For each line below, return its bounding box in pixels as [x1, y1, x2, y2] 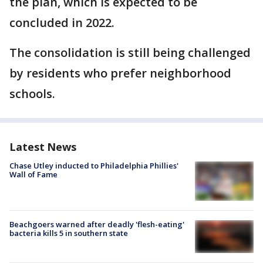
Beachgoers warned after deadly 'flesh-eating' [9, 218, 184, 230]
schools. [9, 86, 55, 102]
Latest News [9, 140, 76, 154]
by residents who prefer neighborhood [9, 65, 231, 81]
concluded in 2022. [9, 15, 114, 31]
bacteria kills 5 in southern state [9, 227, 128, 238]
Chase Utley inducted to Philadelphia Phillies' [9, 160, 178, 171]
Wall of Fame [9, 169, 58, 180]
